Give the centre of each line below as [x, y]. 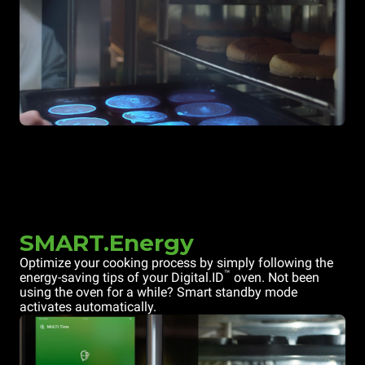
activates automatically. [88, 307]
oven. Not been [275, 278]
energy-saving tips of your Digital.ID [122, 278]
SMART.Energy [107, 243]
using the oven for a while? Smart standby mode [158, 292]
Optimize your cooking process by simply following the [176, 263]
